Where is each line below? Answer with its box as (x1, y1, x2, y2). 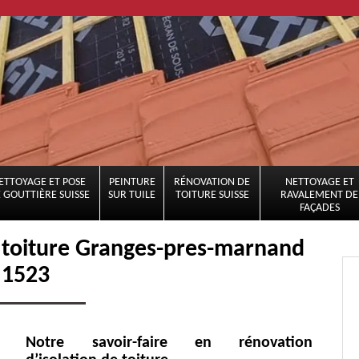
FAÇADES (299, 202, 340, 214)
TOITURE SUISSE (175, 189, 249, 201)
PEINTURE (108, 176, 155, 188)
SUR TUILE (108, 189, 155, 201)
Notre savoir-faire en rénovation (26, 334, 313, 351)
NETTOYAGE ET (284, 176, 354, 188)
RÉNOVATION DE (174, 176, 250, 188)
